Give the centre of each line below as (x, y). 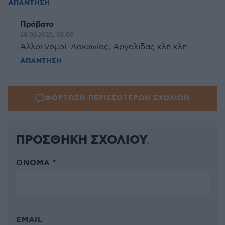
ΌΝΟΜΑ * (36, 163)
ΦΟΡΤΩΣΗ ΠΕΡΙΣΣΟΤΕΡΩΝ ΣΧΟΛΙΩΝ (117, 98)
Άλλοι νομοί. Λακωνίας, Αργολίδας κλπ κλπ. (104, 47)
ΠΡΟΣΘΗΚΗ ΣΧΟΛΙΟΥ (81, 140)
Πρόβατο (37, 24)
